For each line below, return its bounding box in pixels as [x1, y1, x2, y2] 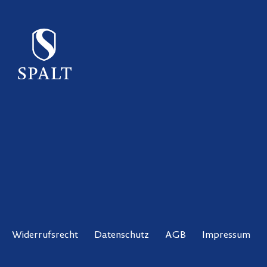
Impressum [202, 231, 250, 241]
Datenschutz [94, 231, 149, 241]
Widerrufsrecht [12, 231, 78, 241]
